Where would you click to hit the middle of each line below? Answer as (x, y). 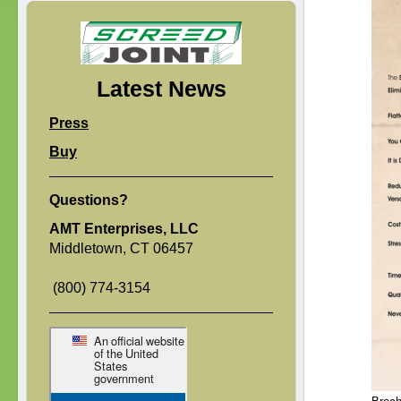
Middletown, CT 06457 (121, 248)
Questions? (89, 200)
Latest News (161, 89)
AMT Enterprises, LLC (124, 229)
